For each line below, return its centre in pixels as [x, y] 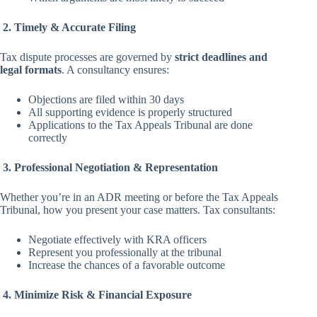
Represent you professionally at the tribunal [125, 252]
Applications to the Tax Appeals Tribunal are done [140, 125]
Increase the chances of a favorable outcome [127, 265]
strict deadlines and [221, 57]
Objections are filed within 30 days [106, 99]
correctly [48, 137]
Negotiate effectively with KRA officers [117, 239]
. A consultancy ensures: [115, 69]
